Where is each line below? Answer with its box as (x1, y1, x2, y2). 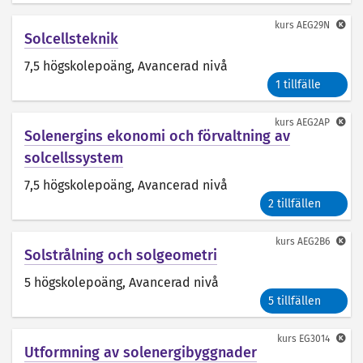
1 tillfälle (275, 78, 321, 92)
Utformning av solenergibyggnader (24, 344, 257, 361)
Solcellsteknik (24, 30, 118, 48)
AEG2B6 (297, 236, 330, 247)
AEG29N (296, 19, 330, 31)
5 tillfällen (267, 294, 321, 308)
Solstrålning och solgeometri (24, 246, 217, 264)
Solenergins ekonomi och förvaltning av (24, 127, 290, 145)
